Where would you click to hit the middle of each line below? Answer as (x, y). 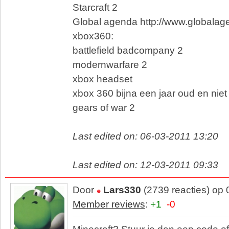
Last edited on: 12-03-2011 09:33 (145, 165)
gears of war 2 (104, 108)
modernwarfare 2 (110, 65)
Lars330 (122, 190)
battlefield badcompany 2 (128, 50)
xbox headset (102, 79)
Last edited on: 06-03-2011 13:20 (145, 136)
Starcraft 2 (95, 7)
